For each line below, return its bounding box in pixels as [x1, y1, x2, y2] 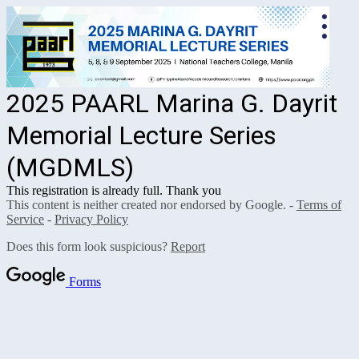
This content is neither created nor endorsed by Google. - [6, 197, 296, 212]
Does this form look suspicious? [6, 239, 171, 253]
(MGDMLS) [6, 151, 134, 183]
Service [6, 212, 44, 226]
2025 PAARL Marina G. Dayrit [6, 87, 337, 119]
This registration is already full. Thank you [6, 183, 221, 197]
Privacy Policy [54, 212, 128, 226]
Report [171, 239, 205, 253]
